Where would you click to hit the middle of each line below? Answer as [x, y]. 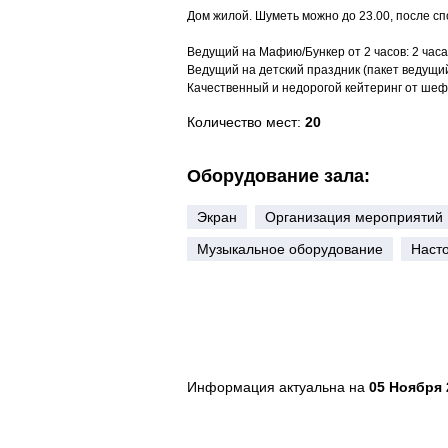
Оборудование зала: [278, 176]
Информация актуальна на [278, 387]
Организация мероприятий [354, 217]
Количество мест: [246, 122]
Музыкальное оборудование [290, 249]
